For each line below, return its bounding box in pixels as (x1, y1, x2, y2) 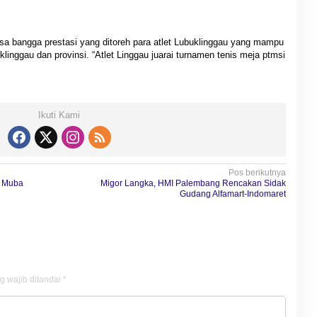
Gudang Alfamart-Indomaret (179, 189, 286, 199)
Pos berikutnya (228, 168, 286, 178)
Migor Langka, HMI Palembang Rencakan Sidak (100, 178, 286, 188)
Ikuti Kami (38, 110, 81, 120)
